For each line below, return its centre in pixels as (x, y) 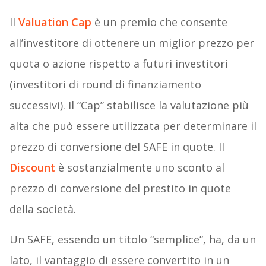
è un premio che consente (159, 22)
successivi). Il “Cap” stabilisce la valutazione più (129, 105)
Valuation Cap (55, 22)
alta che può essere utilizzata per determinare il (133, 126)
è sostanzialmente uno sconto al (140, 168)
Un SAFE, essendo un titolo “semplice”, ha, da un (132, 240)
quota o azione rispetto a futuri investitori (118, 64)
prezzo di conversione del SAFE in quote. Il (117, 147)
